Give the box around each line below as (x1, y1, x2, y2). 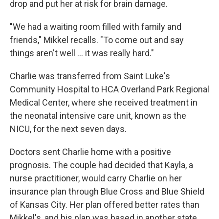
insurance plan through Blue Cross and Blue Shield (10, 186, 204, 197)
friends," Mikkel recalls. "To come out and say (10, 35, 184, 45)
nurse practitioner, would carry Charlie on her (10, 173, 182, 183)
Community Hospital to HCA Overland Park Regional (10, 84, 209, 94)
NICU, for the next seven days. (10, 124, 127, 134)
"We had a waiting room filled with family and (10, 22, 181, 32)
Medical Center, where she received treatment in (10, 97, 197, 108)
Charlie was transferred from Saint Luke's (10, 71, 170, 81)
